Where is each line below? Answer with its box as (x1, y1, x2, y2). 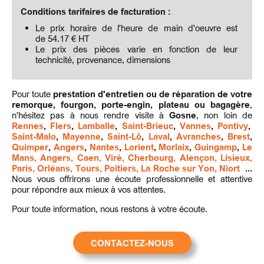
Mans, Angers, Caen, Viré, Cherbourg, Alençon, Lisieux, (12, 152, 252, 163)
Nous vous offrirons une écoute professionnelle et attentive (12, 173, 252, 184)
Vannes (179, 120, 211, 131)
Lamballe (78, 120, 115, 131)
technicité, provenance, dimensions (35, 54, 170, 65)
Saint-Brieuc (121, 120, 173, 131)
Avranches (176, 131, 221, 141)
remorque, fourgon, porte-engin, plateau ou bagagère (12, 99, 250, 110)
